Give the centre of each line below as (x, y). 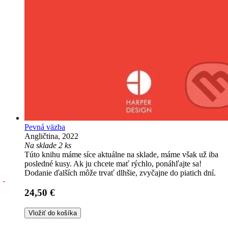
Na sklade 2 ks (48, 145)
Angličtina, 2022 (51, 136)
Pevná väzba (45, 127)
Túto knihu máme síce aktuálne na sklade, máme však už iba (121, 154)
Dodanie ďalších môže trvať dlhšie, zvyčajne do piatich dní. (120, 173)
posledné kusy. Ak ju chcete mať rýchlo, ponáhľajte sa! (113, 163)
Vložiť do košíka (53, 213)
